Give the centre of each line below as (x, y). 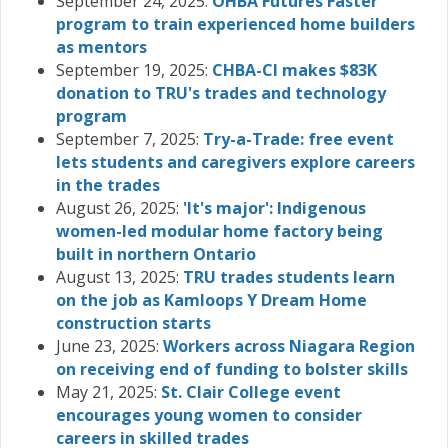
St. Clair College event (251, 391)
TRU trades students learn (289, 276)
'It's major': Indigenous (274, 207)
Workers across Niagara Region (289, 345)
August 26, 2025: (119, 207)
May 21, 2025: (108, 391)
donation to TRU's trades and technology (221, 92)
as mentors (101, 46)
